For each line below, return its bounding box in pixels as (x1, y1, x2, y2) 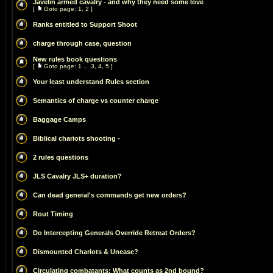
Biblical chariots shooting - (33, 135, 120, 142)
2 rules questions (33, 154, 88, 161)
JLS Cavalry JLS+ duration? (33, 172, 122, 180)
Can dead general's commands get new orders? (33, 191, 186, 199)
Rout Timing (33, 210, 73, 218)
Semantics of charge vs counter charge (33, 97, 158, 104)
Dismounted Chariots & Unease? (33, 248, 138, 255)
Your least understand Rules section (33, 78, 149, 85)
